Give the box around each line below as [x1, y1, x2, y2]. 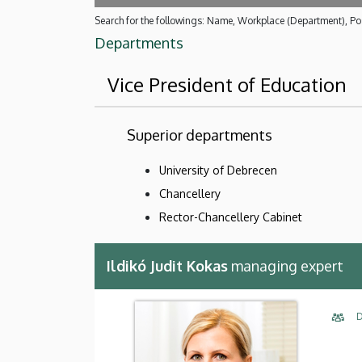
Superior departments [127, 125, 272, 144]
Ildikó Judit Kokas [107, 256, 228, 275]
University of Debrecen [159, 162, 277, 177]
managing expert [228, 256, 343, 275]
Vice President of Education [107, 71, 347, 97]
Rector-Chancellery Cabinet [159, 209, 302, 224]
